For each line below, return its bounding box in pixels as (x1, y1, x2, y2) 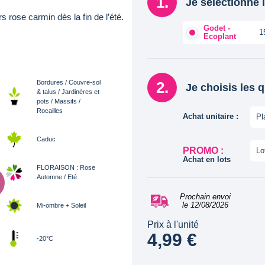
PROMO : (183, 146, 224, 156)
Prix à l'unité (147, 219, 199, 230)
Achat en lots (183, 155, 231, 164)
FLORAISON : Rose (37, 164, 95, 171)
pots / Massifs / (37, 98, 80, 105)
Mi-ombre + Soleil (37, 202, 86, 209)
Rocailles (37, 107, 63, 114)
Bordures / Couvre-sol (37, 79, 101, 86)
